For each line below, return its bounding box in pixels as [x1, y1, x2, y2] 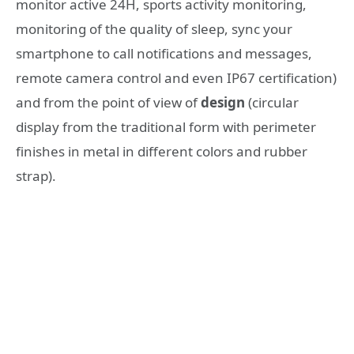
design [201, 92, 245, 111]
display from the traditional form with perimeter [16, 117, 316, 136]
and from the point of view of [16, 92, 201, 111]
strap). [16, 166, 56, 185]
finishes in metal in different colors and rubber [16, 141, 307, 160]
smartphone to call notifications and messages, [16, 43, 312, 62]
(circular [245, 92, 299, 111]
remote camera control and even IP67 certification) [16, 68, 337, 87]
